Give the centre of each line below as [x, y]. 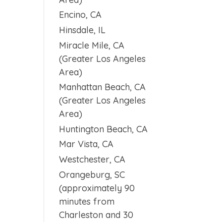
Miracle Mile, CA [92, 45]
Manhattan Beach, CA [103, 87]
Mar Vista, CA [86, 144]
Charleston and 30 [96, 215]
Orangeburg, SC [92, 174]
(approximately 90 [97, 188]
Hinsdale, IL [83, 30]
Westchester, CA [92, 159]
